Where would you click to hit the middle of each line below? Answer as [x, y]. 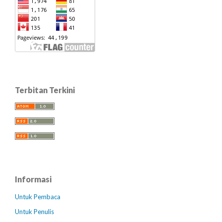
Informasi [33, 179]
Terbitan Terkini [45, 90]
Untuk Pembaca [38, 197]
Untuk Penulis [34, 212]
